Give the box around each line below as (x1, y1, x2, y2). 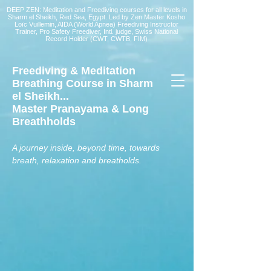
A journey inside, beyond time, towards (12, 143, 160, 152)
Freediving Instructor (117, 21, 178, 28)
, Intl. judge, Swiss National (100, 28, 178, 35)
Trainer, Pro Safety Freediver (15, 28, 100, 35)
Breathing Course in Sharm (12, 77, 153, 90)
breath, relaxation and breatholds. (12, 155, 142, 165)
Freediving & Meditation (12, 65, 135, 77)
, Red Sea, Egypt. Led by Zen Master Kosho (56, 13, 185, 21)
